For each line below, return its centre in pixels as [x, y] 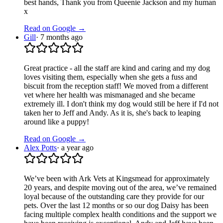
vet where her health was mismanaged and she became [110, 95]
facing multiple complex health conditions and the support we [120, 214]
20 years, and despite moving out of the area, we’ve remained [120, 187]
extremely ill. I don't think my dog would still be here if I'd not [121, 104]
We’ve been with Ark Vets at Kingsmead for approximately [117, 178]
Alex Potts [40, 148]
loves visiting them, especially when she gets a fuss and [111, 77]
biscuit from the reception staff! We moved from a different [116, 86]
